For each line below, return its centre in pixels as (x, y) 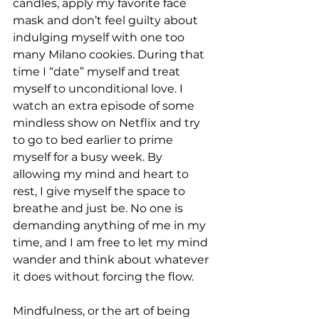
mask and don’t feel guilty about (107, 20)
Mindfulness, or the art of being (103, 311)
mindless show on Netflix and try (108, 123)
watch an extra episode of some (105, 106)
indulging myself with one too (100, 37)
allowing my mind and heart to (102, 174)
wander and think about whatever (112, 260)
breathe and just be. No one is (99, 208)
